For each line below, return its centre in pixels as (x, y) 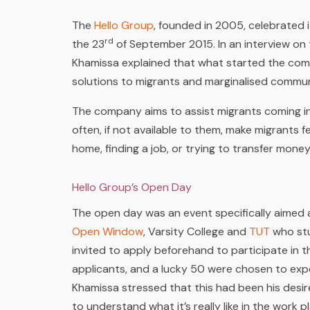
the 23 (88, 44)
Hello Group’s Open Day (132, 187)
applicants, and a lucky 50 (138, 269)
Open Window (108, 231)
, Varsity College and (196, 231)
